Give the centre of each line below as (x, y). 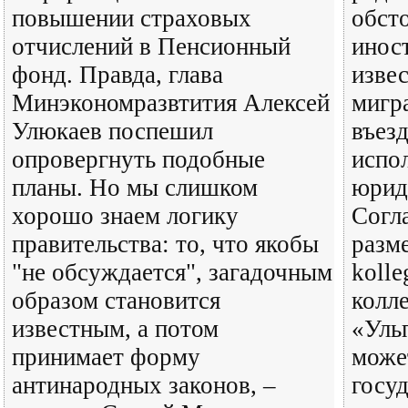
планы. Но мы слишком (135, 188)
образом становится (116, 301)
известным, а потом (115, 329)
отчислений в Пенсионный (151, 46)
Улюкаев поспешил (112, 131)
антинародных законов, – (144, 385)
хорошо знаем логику (125, 216)
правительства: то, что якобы (165, 244)
